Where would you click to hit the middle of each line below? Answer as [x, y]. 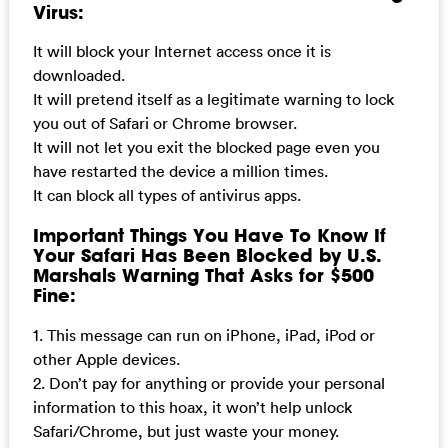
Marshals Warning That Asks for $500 [203, 274]
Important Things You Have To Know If [209, 234]
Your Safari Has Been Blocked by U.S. [207, 254]
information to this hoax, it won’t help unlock [192, 406]
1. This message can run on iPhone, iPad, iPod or [203, 334]
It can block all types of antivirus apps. [166, 195]
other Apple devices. [106, 358]
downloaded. [78, 75]
